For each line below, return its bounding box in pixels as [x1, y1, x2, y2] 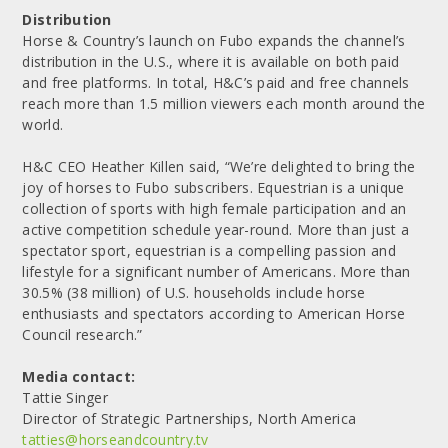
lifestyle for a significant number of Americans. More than [22, 261, 411, 281]
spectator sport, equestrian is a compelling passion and [22, 240, 396, 260]
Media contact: [22, 366, 136, 386]
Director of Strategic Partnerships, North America [22, 408, 357, 428]
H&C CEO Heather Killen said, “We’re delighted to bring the [22, 156, 416, 176]
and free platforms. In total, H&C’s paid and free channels [22, 72, 410, 92]
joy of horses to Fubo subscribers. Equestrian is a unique [22, 177, 405, 197]
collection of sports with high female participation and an [22, 198, 407, 218]
